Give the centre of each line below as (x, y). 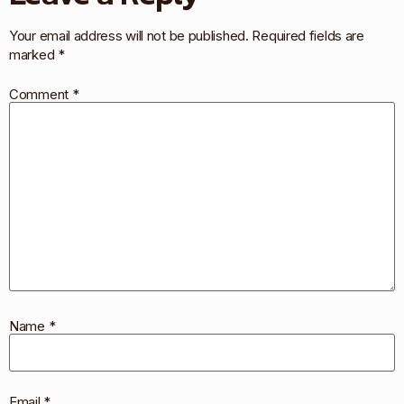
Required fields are (308, 36)
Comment (41, 94)
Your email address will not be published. (129, 36)
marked (33, 55)
